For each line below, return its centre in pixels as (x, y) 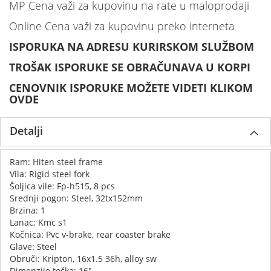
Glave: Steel (33, 246)
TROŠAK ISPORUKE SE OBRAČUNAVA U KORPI (130, 67)
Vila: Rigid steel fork (50, 174)
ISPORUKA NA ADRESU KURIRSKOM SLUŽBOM (132, 46)
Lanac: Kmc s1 (38, 222)
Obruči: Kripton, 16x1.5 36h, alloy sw (83, 258)
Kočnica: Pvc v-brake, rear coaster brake (90, 234)
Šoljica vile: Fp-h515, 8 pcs (62, 186)
